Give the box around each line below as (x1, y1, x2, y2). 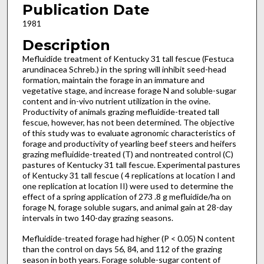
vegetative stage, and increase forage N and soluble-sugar (22, 85, 236, 95)
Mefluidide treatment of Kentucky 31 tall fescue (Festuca (22, 53, 234, 64)
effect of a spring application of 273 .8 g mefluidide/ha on (22, 191, 231, 202)
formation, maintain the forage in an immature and (22, 74, 204, 85)
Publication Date (22, 1, 150, 19)
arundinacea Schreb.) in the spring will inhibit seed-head (22, 64, 226, 74)
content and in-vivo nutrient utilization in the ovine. (22, 95, 210, 106)
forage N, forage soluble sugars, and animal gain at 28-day (22, 202, 232, 212)
